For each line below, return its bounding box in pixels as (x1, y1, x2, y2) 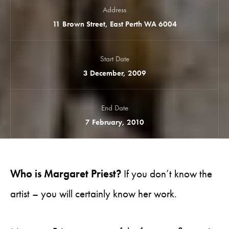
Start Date (100, 54, 129, 64)
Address (103, 5, 126, 15)
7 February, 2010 (85, 117, 144, 127)
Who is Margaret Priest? (10, 167, 124, 180)
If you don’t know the (124, 167, 212, 180)
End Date (101, 103, 128, 113)
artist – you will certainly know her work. (10, 187, 177, 200)
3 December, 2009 (83, 68, 146, 78)
